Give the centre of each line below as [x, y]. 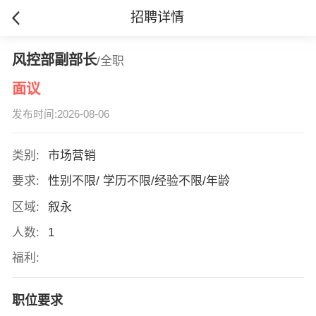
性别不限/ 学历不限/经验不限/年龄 [140, 181]
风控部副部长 [54, 60]
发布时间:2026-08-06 [60, 115]
